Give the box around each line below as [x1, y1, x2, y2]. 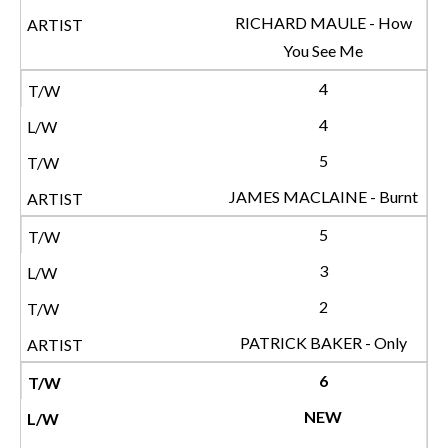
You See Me [283, 41, 363, 60]
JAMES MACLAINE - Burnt [228, 187, 418, 206]
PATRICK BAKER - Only [239, 333, 407, 352]
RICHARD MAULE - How [234, 13, 412, 32]
